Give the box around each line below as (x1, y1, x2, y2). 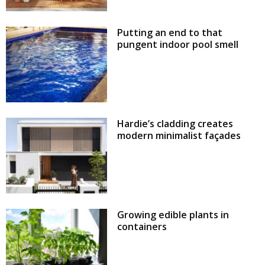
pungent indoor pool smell (117, 37, 239, 51)
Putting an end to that (117, 25, 223, 39)
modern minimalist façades (117, 129, 241, 143)
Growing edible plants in (117, 208, 230, 222)
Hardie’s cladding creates (117, 117, 234, 131)
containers (117, 220, 167, 234)
